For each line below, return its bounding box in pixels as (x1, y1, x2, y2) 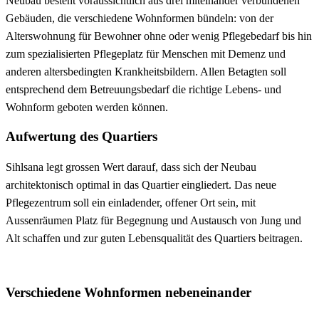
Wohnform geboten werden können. (6, 100, 168, 113)
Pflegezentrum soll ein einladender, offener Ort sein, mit (6, 197, 256, 209)
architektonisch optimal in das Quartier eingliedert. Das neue (6, 179, 276, 192)
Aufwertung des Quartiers (6, 129, 157, 145)
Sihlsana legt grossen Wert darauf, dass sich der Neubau (6, 161, 256, 174)
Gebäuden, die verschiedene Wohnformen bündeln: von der (6, 11, 273, 24)
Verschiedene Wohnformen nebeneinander (6, 284, 251, 300)
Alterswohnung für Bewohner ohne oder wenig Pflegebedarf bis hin (6, 29, 312, 42)
